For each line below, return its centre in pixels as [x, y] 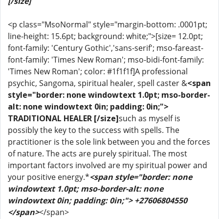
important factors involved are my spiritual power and [108, 165]
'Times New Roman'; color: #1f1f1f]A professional [98, 71]
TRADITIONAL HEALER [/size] [63, 118]
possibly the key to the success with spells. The [94, 130]
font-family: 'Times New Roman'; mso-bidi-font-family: [106, 60]
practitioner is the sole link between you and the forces [109, 142]
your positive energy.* [49, 177]
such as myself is [150, 118]
